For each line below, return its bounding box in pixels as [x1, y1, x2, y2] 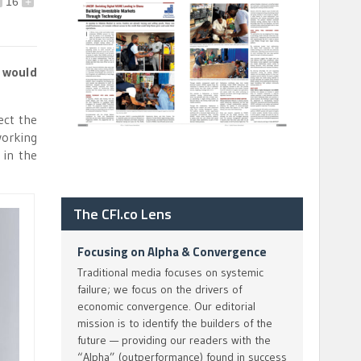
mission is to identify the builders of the [77, 316, 272, 330]
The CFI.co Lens [73, 203, 172, 225]
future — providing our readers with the [77, 333, 271, 347]
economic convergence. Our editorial [77, 299, 255, 313]
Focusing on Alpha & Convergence [77, 243, 267, 261]
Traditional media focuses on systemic [77, 265, 263, 280]
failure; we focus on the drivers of [77, 282, 242, 297]
